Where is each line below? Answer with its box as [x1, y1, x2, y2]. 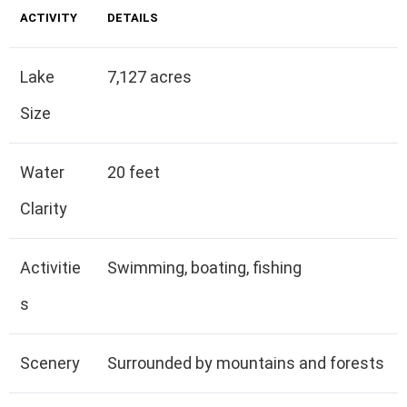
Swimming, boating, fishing [107, 257, 302, 277]
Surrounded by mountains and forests [107, 352, 384, 372]
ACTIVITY [20, 10, 77, 25]
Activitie [20, 257, 81, 277]
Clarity [20, 198, 67, 218]
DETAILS [107, 10, 158, 25]
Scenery [20, 352, 80, 372]
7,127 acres [107, 66, 192, 86]
